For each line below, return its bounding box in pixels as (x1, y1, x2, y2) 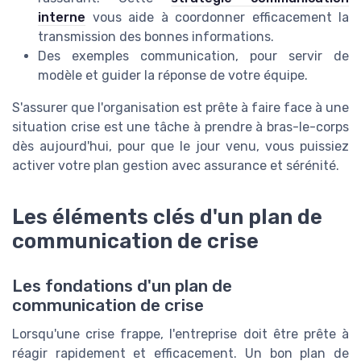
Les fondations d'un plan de (12, 276, 232, 296)
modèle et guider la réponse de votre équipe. (38, 68, 308, 84)
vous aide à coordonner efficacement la (85, 10, 349, 26)
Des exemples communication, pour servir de (38, 48, 349, 64)
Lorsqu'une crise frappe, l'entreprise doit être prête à (12, 326, 349, 342)
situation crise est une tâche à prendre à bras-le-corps (12, 119, 349, 135)
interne (38, 10, 85, 26)
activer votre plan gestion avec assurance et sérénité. (12, 158, 339, 174)
